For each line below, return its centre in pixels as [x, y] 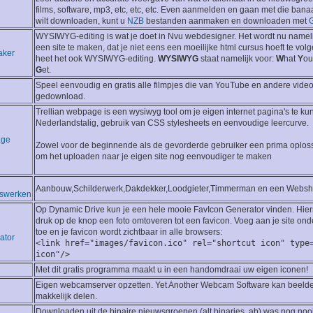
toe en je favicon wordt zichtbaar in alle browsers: [129, 232]
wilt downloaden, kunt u [81, 21]
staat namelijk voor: [237, 59]
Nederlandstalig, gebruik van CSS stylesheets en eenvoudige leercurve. [172, 123]
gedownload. [60, 97]
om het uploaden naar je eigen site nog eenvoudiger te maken [154, 157]
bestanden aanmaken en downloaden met [226, 21]
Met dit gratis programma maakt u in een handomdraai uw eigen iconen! [172, 270]
